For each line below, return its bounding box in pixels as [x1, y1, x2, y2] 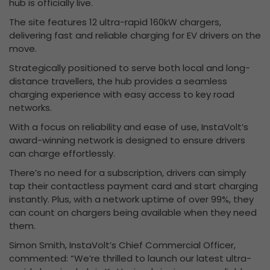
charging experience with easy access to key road [9, 88, 234, 101]
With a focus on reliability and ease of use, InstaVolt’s [9, 121, 248, 134]
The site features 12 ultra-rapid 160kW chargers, [9, 16, 221, 29]
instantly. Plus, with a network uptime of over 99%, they [9, 193, 254, 206]
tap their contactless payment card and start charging [9, 180, 258, 193]
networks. [9, 101, 52, 115]
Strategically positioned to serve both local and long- [9, 61, 250, 75]
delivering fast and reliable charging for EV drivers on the [9, 29, 261, 42]
